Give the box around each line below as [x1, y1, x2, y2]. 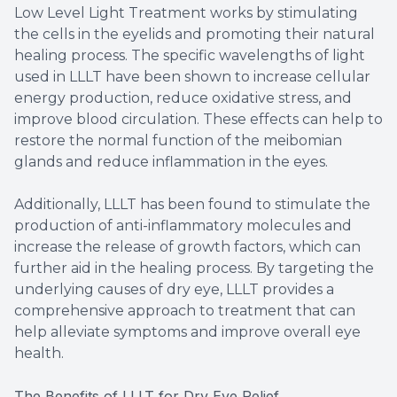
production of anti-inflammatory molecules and [14, 216, 352, 234]
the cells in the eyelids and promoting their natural [14, 25, 375, 43]
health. [14, 344, 64, 362]
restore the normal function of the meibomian [14, 131, 342, 149]
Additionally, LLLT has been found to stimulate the [14, 195, 370, 213]
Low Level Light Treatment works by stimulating [14, 4, 358, 21]
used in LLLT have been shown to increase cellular [14, 67, 370, 85]
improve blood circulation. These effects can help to [14, 110, 383, 128]
